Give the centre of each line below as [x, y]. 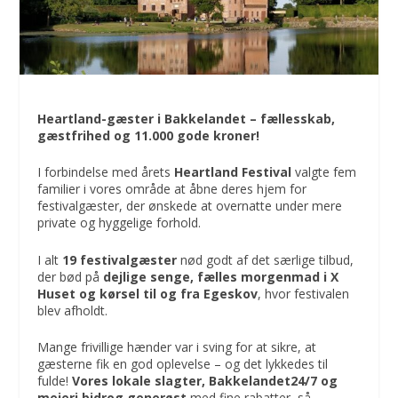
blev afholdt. [73, 310]
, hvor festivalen [304, 293]
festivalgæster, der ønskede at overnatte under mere [190, 206]
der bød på [71, 276]
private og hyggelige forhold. [119, 223]
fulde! [55, 380]
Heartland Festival [233, 172]
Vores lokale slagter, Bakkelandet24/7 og [205, 380]
